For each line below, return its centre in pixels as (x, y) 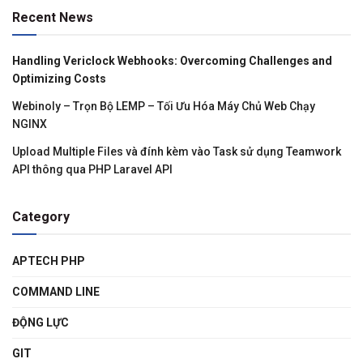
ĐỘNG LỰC (41, 323)
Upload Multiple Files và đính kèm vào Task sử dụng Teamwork (177, 152)
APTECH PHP (49, 261)
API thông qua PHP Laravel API (92, 170)
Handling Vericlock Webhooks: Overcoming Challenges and (172, 61)
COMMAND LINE (56, 292)
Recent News (53, 18)
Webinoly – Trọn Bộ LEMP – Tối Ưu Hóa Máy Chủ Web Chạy (164, 107)
